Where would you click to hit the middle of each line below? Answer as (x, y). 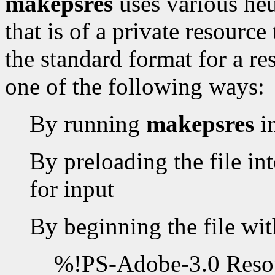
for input (72, 189)
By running (88, 124)
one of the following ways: (135, 87)
